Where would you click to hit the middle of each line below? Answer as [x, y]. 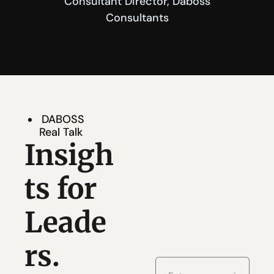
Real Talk [61, 132]
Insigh [69, 155]
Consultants [137, 17]
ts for [61, 189]
